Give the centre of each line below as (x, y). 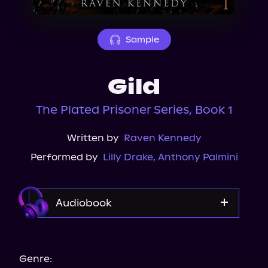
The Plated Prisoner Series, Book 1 (134, 110)
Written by (93, 138)
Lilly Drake (128, 157)
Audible (134, 236)
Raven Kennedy (162, 138)
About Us (44, 8)
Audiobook (84, 203)
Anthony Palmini (198, 157)
